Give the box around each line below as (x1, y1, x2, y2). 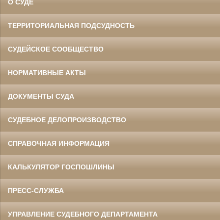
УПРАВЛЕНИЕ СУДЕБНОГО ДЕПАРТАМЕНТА (8, 210, 158, 219)
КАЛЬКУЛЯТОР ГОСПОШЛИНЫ (8, 163, 114, 171)
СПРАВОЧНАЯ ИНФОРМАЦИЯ (8, 139, 110, 148)
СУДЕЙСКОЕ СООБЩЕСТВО (8, 45, 104, 54)
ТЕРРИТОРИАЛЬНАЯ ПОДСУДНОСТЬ (8, 22, 135, 30)
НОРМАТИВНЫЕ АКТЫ (8, 69, 86, 77)
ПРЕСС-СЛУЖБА (8, 187, 64, 195)
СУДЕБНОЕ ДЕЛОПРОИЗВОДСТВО (8, 116, 126, 124)
